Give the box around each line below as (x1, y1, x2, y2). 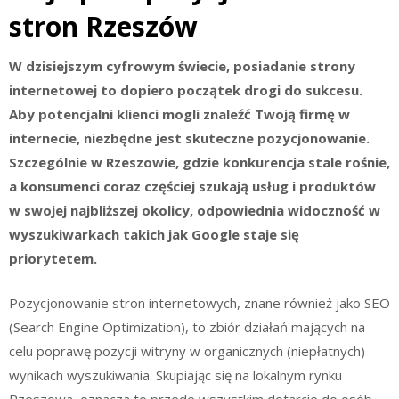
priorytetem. (9, 249, 97, 267)
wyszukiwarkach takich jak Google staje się (9, 225, 299, 243)
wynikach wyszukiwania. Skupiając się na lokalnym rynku (9, 365, 342, 384)
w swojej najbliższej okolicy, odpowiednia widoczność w (9, 201, 380, 219)
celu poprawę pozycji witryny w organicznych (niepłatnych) (9, 341, 365, 360)
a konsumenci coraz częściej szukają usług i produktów (9, 177, 376, 195)
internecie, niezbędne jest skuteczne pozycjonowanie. (9, 129, 370, 147)
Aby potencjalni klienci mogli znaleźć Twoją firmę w (9, 105, 350, 123)
